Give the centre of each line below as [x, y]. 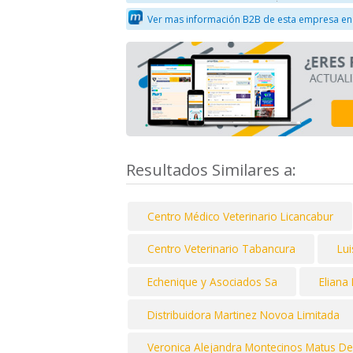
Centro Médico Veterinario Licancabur [240, 216]
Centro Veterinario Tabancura [221, 249]
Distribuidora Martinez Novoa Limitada [243, 314]
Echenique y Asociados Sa [212, 282]
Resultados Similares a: [213, 169]
